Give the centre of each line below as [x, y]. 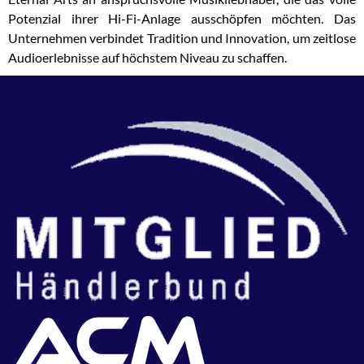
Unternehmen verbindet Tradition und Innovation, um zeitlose [182, 38]
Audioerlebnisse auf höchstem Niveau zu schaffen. [147, 57]
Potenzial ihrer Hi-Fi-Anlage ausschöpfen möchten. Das [182, 18]
